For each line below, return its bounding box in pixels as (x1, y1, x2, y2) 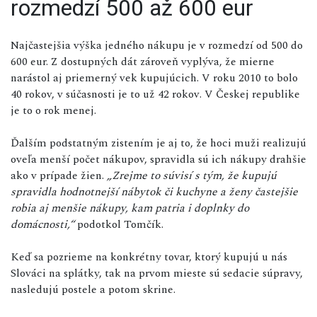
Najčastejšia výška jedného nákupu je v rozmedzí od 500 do (11, 36, 303, 54)
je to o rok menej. (11, 101, 96, 119)
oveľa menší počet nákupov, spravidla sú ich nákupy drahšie (11, 150, 306, 168)
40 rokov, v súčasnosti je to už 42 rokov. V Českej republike (11, 85, 300, 103)
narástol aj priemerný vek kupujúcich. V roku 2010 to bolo (11, 69, 298, 86)
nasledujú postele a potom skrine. (11, 280, 175, 298)
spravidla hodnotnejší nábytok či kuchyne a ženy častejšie (11, 183, 298, 200)
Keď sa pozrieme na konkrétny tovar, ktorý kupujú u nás (11, 248, 287, 265)
